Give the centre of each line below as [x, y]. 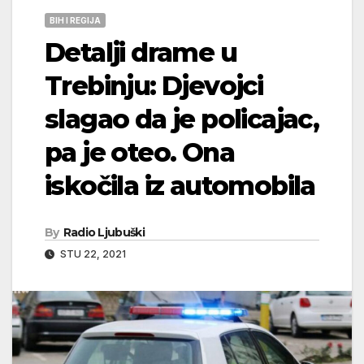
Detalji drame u [141, 52]
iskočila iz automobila [180, 185]
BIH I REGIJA [75, 20]
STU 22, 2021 [92, 253]
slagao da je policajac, [182, 119]
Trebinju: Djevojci [154, 85]
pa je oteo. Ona [139, 152]
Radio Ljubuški [104, 232]
